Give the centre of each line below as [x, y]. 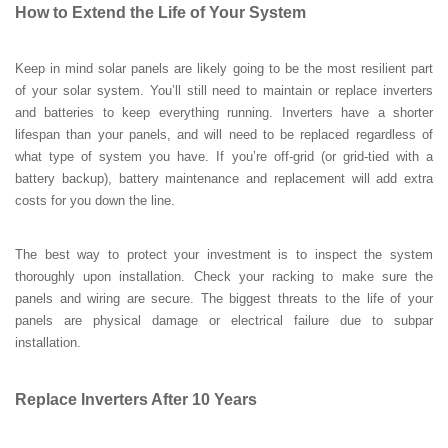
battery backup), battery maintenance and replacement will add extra [224, 179]
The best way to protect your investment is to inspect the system [224, 255]
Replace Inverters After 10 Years [136, 400]
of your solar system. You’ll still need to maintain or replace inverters [224, 91]
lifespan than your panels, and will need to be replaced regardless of [224, 135]
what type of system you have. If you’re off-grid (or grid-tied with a [224, 157]
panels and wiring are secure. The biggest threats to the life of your [224, 299]
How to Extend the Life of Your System [160, 13]
